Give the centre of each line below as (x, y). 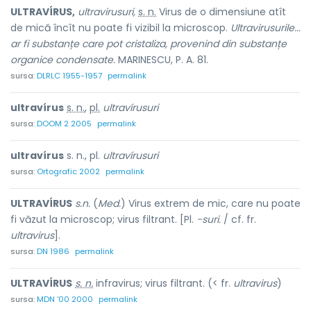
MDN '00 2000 (65, 299)
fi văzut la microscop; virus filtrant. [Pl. (103, 219)
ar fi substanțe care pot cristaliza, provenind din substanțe (149, 44)
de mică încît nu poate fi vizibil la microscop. (120, 28)
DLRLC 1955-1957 (69, 76)
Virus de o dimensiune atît (221, 12)
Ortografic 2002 (68, 171)
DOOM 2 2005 (64, 124)
